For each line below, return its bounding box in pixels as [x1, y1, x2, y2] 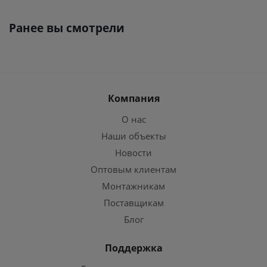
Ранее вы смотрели [9, 20, 125, 36]
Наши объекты [101, 130, 166, 142]
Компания [107, 92, 160, 105]
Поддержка [104, 241, 163, 254]
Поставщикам [103, 197, 164, 209]
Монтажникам [102, 180, 165, 192]
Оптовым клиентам [91, 163, 176, 175]
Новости [115, 147, 152, 159]
